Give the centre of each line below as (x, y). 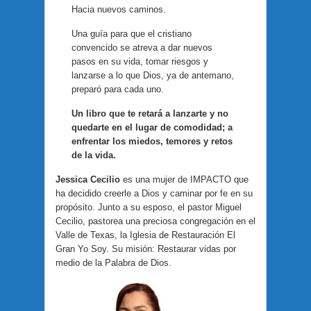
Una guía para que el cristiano (132, 33)
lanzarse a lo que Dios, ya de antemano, (153, 75)
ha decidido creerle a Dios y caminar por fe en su (154, 193)
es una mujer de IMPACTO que (184, 179)
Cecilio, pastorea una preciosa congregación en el (155, 221)
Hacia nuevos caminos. (119, 9)
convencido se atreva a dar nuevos (142, 47)
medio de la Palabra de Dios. (114, 262)
